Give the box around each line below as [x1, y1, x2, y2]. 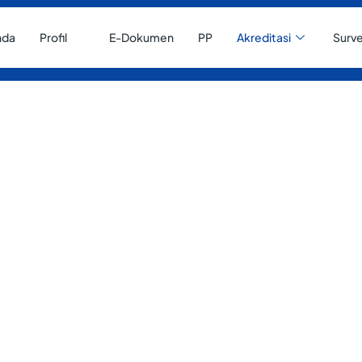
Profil [40, 30, 68, 44]
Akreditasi [237, 30, 292, 44]
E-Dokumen [109, 30, 175, 44]
